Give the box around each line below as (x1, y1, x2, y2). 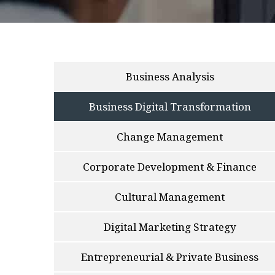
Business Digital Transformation (88, 99, 251, 114)
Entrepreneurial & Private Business (81, 249, 259, 264)
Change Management (117, 129, 223, 144)
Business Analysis (125, 69, 214, 83)
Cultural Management (115, 189, 225, 204)
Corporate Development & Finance (83, 159, 257, 174)
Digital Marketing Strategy (103, 219, 236, 234)
